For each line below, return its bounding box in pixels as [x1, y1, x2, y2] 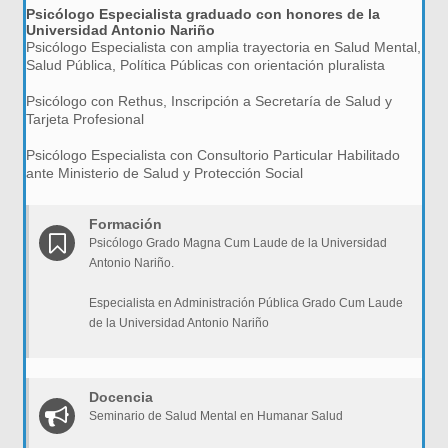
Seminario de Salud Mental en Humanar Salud [89, 409, 344, 423]
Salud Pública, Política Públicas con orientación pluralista [26, 57, 386, 73]
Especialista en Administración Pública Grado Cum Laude [89, 296, 404, 310]
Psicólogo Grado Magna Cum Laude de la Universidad [89, 236, 388, 250]
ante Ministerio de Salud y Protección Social [26, 165, 304, 181]
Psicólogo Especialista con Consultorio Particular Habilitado [26, 147, 401, 163]
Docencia [89, 389, 154, 405]
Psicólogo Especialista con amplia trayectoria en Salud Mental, [26, 39, 422, 55]
